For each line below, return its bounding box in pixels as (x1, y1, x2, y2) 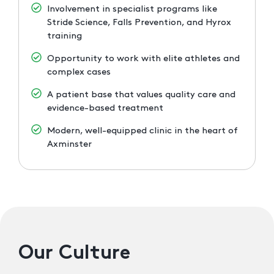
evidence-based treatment (47, 104, 164, 113)
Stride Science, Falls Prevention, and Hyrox (47, 18, 232, 27)
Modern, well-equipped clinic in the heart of (47, 127, 239, 135)
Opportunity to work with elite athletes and (47, 54, 240, 63)
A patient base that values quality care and (47, 91, 236, 99)
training (47, 32, 83, 40)
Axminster (47, 140, 92, 149)
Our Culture (18, 245, 130, 264)
